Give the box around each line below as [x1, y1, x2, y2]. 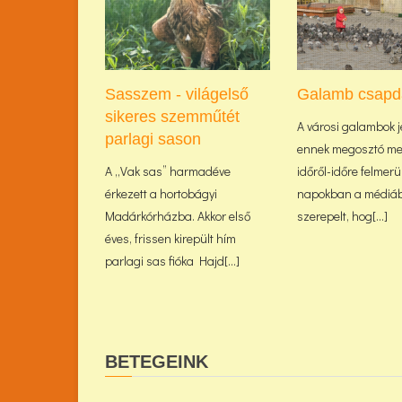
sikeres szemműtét [105, 107, 240, 126]
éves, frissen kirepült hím [105, 229, 236, 247]
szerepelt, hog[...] [296, 206, 388, 224]
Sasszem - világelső [105, 84, 249, 103]
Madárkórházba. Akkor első [105, 206, 250, 224]
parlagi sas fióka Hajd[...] [105, 251, 240, 269]
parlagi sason [105, 129, 201, 148]
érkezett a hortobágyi [105, 184, 217, 202]
